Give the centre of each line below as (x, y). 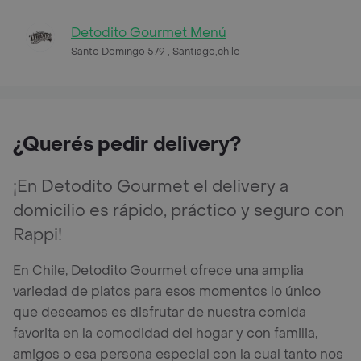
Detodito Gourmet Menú (149, 32)
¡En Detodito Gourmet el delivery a (151, 187)
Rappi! (37, 235)
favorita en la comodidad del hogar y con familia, (165, 333)
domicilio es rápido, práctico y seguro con (178, 211)
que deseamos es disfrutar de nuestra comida (160, 312)
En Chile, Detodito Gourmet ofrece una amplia (158, 270)
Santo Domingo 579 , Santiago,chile (156, 51)
